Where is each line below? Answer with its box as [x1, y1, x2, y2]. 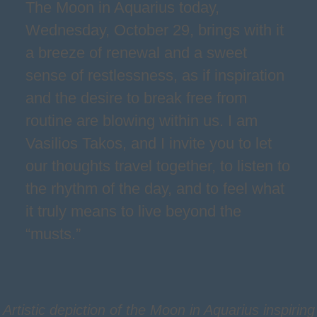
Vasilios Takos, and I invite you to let [25, 134, 272, 152]
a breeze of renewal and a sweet [25, 44, 247, 62]
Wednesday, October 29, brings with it [25, 21, 284, 39]
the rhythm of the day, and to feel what [25, 180, 284, 197]
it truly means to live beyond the [25, 202, 241, 220]
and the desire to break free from [25, 89, 247, 107]
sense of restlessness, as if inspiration [25, 67, 284, 84]
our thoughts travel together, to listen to [25, 157, 290, 175]
